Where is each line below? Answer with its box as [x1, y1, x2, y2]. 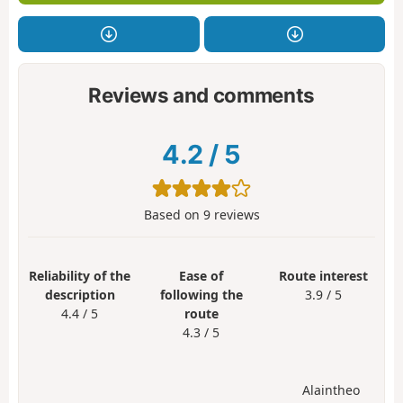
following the [159, 286, 243, 304]
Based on [143, 206, 203, 224]
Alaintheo [302, 381, 360, 399]
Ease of [179, 267, 224, 285]
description [44, 286, 115, 304]
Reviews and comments [87, 82, 316, 107]
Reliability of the [29, 267, 131, 285]
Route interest [278, 267, 368, 285]
